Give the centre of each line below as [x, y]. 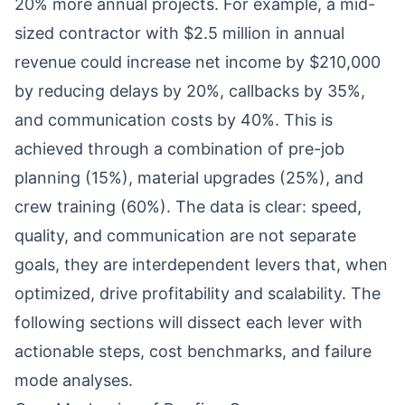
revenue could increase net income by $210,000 [198, 62]
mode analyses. [74, 380]
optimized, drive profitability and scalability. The [198, 293]
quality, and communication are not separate [185, 235]
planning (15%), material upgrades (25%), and [189, 178]
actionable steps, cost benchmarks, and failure [193, 351]
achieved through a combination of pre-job [179, 149]
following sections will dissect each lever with [188, 322]
